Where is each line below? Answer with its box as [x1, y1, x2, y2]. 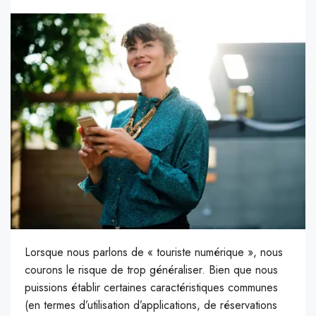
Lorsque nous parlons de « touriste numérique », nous [25, 244, 283, 261]
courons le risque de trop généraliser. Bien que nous [25, 262, 278, 279]
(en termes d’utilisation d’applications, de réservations [25, 297, 277, 314]
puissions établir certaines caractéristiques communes [25, 279, 278, 296]
